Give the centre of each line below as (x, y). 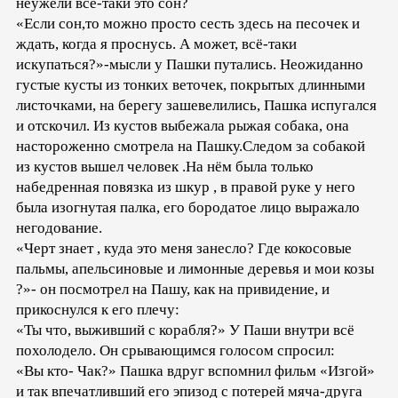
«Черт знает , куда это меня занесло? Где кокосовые (184, 248)
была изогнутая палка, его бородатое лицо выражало (188, 207)
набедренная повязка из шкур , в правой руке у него (186, 187)
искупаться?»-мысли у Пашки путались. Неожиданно (190, 64)
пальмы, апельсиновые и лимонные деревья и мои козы (195, 268)
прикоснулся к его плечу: (98, 309)
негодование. (59, 227)
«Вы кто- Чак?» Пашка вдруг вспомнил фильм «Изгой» (195, 370)
